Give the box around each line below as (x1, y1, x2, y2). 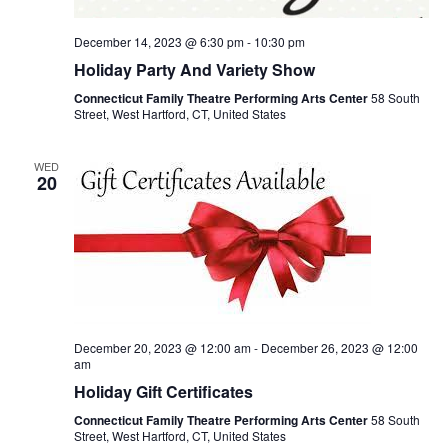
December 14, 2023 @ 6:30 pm (73, 33, 244, 51)
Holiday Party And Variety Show (73, 58, 315, 82)
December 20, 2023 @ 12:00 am (73, 339, 251, 357)
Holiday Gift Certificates (73, 380, 253, 404)
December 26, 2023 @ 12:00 (260, 339, 418, 357)
